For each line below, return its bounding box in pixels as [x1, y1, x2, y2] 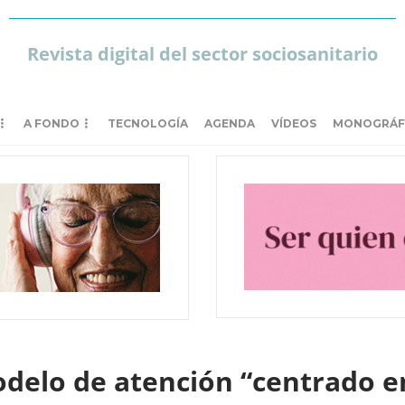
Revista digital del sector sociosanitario [26, 42, 378, 66]
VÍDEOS [271, 117, 316, 130]
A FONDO [24, 117, 80, 130]
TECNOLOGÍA [108, 117, 188, 130]
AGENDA [204, 117, 255, 130]
